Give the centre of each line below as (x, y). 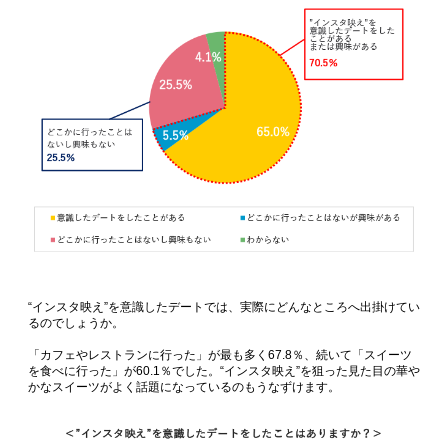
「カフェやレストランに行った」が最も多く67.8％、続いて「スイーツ (220, 355)
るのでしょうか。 (76, 323)
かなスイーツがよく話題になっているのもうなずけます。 (184, 387)
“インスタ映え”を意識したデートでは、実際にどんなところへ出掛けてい (224, 307)
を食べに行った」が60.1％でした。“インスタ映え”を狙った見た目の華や (224, 371)
